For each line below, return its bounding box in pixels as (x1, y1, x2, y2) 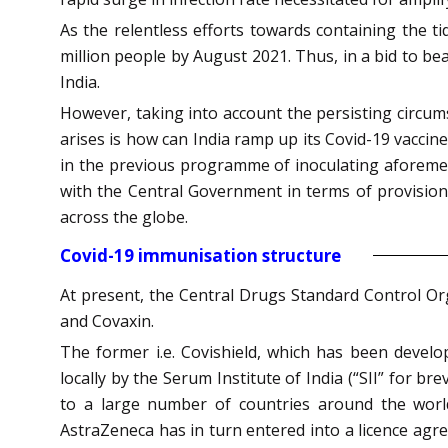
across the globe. (60, 205, 188, 228)
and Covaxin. (60, 309, 154, 332)
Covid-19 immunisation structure (60, 243, 341, 267)
